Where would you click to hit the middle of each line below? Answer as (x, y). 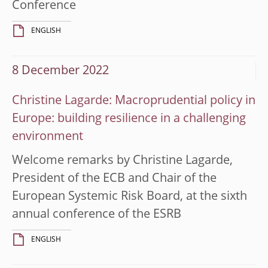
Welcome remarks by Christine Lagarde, (122, 161)
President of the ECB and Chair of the (114, 179)
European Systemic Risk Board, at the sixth (130, 197)
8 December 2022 (60, 71)
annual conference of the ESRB (97, 214)
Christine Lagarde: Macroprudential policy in (134, 101)
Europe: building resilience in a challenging (129, 119)
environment (48, 137)
